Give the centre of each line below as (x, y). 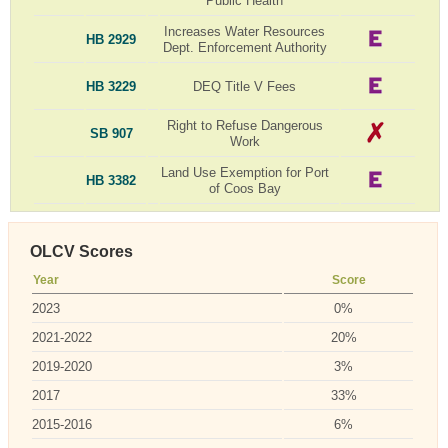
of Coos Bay (244, 188)
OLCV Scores (82, 251)
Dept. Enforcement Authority (244, 47)
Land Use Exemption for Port (244, 172)
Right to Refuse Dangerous (244, 125)
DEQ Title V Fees (245, 86)
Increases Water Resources (245, 31)
